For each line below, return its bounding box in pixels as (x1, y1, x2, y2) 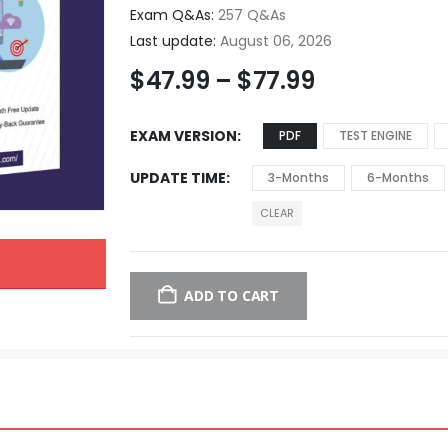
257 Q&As (214, 4, 287, 25)
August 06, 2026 (216, 30, 333, 51)
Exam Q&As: (130, 4, 215, 25)
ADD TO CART (184, 285, 279, 305)
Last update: (130, 30, 217, 51)
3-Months (268, 168, 330, 186)
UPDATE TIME (130, 167, 227, 188)
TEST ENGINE (339, 126, 413, 144)
